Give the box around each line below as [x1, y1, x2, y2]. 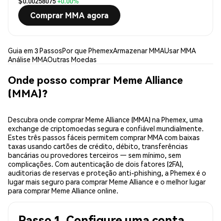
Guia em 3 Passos [8, 46, 62, 55]
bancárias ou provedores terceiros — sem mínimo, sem [8, 150, 181, 160]
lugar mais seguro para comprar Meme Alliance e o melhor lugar [8, 177, 206, 186]
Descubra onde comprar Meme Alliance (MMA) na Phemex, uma [8, 115, 203, 124]
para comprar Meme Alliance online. [8, 186, 118, 195]
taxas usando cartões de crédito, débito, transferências [8, 142, 188, 151]
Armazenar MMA [113, 46, 164, 55]
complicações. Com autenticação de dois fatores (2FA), [8, 159, 184, 169]
